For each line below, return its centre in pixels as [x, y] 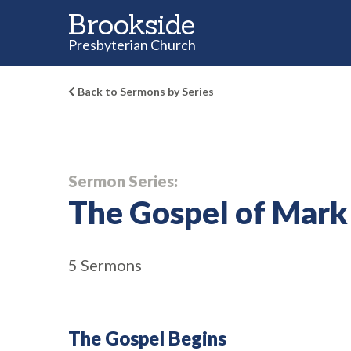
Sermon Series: [123, 181]
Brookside [131, 24]
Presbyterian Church [132, 45]
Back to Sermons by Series [145, 91]
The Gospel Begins [147, 338]
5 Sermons [105, 265]
